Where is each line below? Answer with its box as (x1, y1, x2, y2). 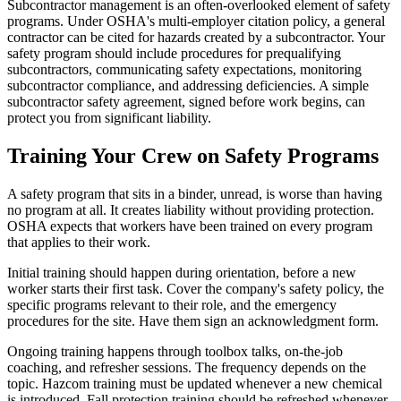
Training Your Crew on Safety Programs (7, 144, 379, 168)
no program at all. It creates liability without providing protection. (7, 202, 374, 218)
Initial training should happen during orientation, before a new (7, 265, 356, 281)
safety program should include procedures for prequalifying (7, 46, 341, 62)
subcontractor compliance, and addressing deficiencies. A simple (7, 78, 369, 94)
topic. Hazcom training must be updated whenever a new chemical (7, 376, 382, 392)
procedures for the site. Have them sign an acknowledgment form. (7, 313, 379, 329)
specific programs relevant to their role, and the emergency (7, 297, 337, 313)
